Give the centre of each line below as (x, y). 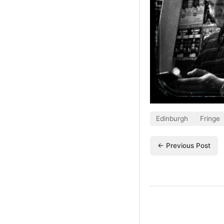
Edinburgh (172, 119)
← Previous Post (184, 146)
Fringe (210, 119)
